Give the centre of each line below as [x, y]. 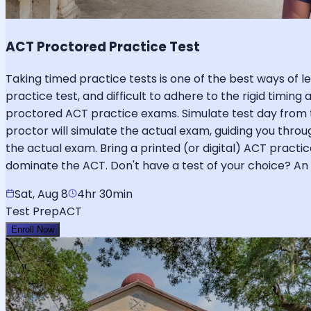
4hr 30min [105, 194]
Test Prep [32, 211]
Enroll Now [33, 229]
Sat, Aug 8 [41, 194]
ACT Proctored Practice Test [103, 47]
